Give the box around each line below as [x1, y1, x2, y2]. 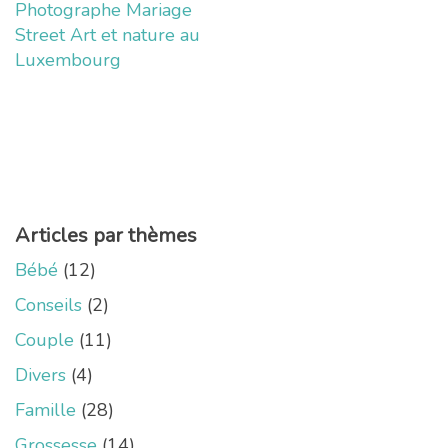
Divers [15, 362, 66, 387]
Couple [15, 327, 74, 352]
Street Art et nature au [15, 22, 200, 47]
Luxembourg [15, 47, 121, 72]
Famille [15, 397, 76, 422]
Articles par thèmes [15, 221, 197, 249]
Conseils [15, 292, 82, 317]
